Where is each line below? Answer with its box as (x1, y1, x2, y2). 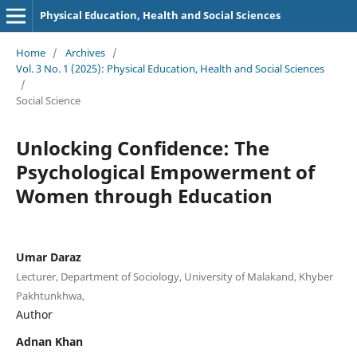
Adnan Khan (15, 333, 83, 349)
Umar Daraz (15, 249, 81, 265)
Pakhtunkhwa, (15, 288, 84, 303)
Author (15, 306, 53, 322)
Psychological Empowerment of (15, 158, 315, 185)
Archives (65, 45, 105, 60)
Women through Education (15, 182, 273, 209)
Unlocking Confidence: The (15, 134, 269, 161)
